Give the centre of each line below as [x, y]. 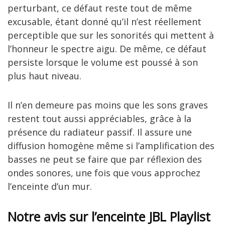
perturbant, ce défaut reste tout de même [100, 8]
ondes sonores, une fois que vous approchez [104, 173]
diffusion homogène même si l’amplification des [111, 145]
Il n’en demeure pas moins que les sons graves [108, 105]
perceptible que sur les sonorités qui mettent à [111, 35]
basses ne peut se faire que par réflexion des [105, 159]
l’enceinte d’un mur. [50, 186]
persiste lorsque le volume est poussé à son [103, 62]
